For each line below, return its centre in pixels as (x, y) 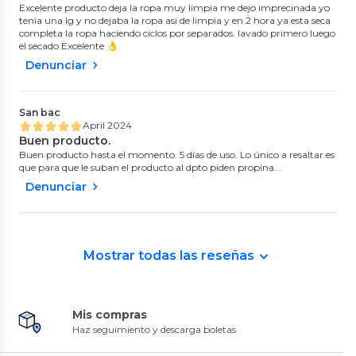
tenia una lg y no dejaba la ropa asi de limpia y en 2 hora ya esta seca (175, 20)
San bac (40, 112)
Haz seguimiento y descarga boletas (154, 329)
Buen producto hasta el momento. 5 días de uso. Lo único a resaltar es (177, 154)
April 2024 (107, 125)
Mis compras (110, 314)
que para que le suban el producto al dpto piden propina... (150, 167)
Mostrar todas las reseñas (168, 255)
